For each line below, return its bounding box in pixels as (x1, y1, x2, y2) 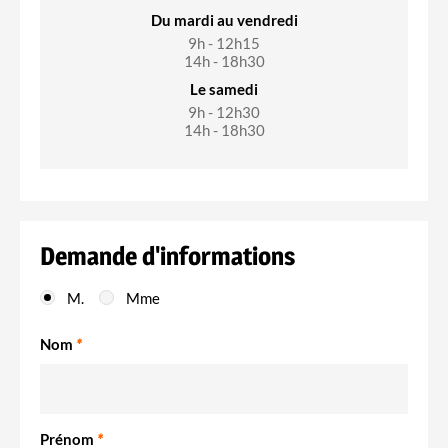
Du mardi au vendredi (150, 10, 298, 29)
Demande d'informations (40, 240, 295, 271)
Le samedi (190, 79, 258, 98)
